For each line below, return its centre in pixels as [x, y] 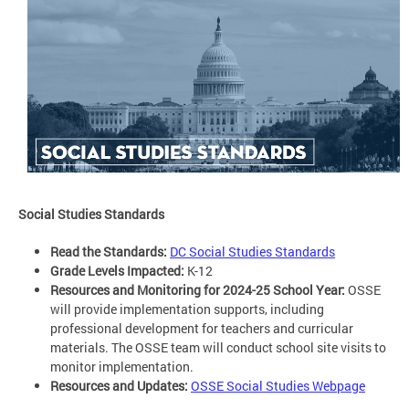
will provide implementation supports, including [187, 309]
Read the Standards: [109, 252]
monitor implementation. [125, 367]
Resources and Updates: [119, 386]
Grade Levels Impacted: [117, 271]
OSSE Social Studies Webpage [278, 386]
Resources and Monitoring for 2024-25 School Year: [198, 290]
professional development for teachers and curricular [202, 329]
